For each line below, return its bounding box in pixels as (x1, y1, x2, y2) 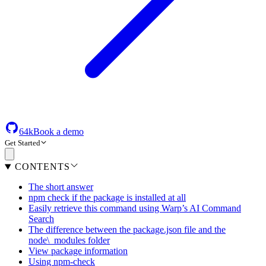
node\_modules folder (28, 235, 110, 246)
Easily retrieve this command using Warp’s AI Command (28, 203, 241, 214)
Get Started (5, 138, 40, 148)
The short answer (28, 182, 93, 192)
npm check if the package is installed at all (28, 192, 186, 203)
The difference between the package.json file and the (28, 224, 226, 235)
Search (28, 214, 54, 224)
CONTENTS (14, 161, 70, 172)
